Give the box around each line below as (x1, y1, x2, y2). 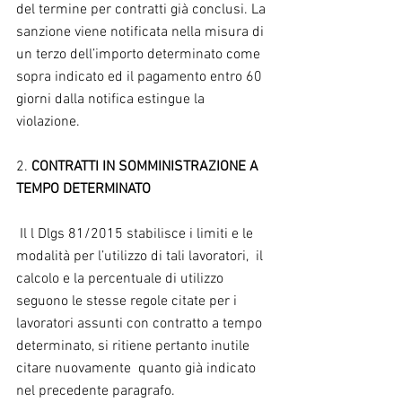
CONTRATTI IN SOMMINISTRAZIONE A (31, 158, 262, 177)
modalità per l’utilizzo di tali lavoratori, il (16, 248, 267, 267)
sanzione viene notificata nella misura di (16, 23, 267, 42)
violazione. (16, 113, 80, 132)
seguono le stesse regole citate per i (16, 293, 240, 311)
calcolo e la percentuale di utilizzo (16, 270, 227, 289)
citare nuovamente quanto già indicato (16, 360, 259, 379)
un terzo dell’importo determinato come (16, 46, 264, 65)
